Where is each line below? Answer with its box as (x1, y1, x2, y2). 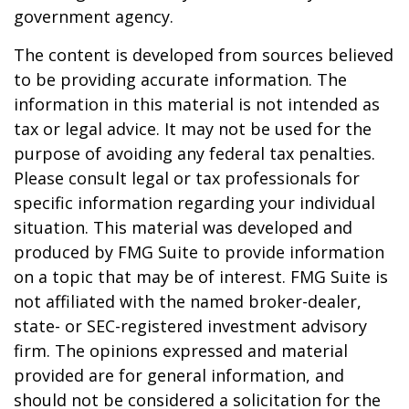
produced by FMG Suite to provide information (14, 241, 384, 263)
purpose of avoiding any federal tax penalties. (14, 142, 375, 164)
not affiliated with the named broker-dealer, (14, 290, 362, 312)
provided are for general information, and (14, 364, 344, 386)
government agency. (14, 5, 173, 27)
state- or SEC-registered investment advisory (14, 315, 367, 337)
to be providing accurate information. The (14, 68, 347, 90)
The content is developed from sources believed (14, 44, 393, 66)
